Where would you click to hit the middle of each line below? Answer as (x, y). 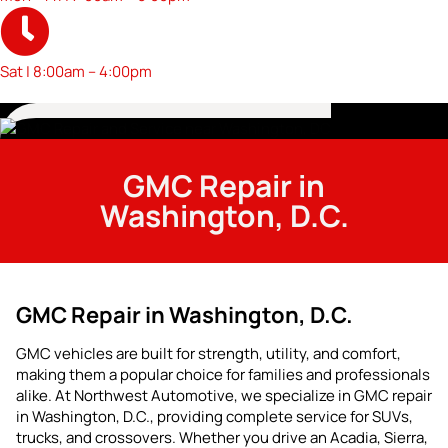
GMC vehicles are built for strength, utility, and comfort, (208, 353)
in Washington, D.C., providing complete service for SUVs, (214, 416)
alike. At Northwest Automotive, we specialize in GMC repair (224, 395)
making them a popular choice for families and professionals (223, 374)
